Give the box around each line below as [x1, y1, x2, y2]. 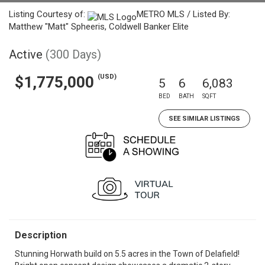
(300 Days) [46, 47, 101, 62]
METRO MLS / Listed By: [137, 9, 230, 20]
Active [9, 47, 43, 62]
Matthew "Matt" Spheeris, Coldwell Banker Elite [9, 21, 189, 32]
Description [15, 230, 67, 241]
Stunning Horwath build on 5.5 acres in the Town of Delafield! [15, 249, 240, 258]
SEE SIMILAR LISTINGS [169, 115, 240, 122]
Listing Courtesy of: [9, 9, 88, 20]
